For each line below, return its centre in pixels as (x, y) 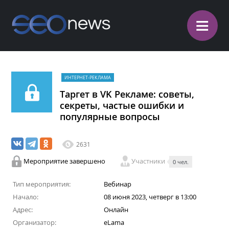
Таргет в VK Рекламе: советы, (127, 94)
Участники (149, 161)
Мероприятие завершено (65, 161)
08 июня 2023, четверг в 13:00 (150, 197)
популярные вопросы (110, 117)
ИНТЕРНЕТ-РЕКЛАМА (88, 78)
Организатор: (34, 222)
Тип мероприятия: (41, 184)
